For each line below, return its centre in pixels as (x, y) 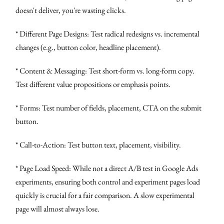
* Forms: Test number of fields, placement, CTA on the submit (109, 107)
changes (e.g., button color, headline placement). (88, 47)
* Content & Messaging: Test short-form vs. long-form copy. (105, 70)
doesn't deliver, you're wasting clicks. (71, 10)
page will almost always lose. (58, 208)
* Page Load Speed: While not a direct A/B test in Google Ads (107, 168)
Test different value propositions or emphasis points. (93, 84)
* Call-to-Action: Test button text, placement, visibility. (98, 144)
